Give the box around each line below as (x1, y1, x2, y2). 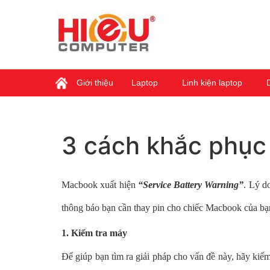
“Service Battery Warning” (137, 180, 244, 190)
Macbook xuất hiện (61, 180, 138, 190)
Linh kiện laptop (182, 78, 242, 87)
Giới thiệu (77, 78, 113, 87)
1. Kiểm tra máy (61, 228, 127, 238)
